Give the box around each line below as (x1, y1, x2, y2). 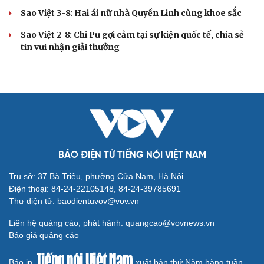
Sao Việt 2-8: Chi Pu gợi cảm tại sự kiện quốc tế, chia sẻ (21, 29, 244, 41)
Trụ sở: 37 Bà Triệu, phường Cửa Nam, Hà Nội (9, 171, 183, 181)
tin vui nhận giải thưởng (21, 42, 120, 53)
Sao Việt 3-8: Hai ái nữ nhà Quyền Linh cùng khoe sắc (21, 8, 242, 19)
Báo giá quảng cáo (9, 230, 79, 240)
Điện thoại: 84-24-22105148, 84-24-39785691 (9, 184, 181, 194)
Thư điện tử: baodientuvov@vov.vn (9, 196, 139, 206)
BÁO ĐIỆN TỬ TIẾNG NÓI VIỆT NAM (58, 150, 206, 161)
